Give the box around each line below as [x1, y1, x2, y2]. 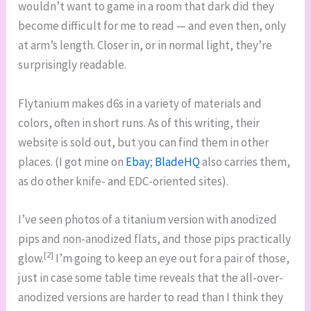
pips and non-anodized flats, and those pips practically [18, 230, 292, 246]
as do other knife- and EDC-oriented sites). [18, 173, 229, 189]
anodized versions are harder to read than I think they [18, 289, 284, 305]
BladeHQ [155, 153, 201, 169]
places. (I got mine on [18, 153, 126, 169]
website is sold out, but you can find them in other [18, 134, 269, 150]
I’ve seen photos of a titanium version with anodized [18, 211, 278, 227]
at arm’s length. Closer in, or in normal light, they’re [18, 37, 273, 53]
